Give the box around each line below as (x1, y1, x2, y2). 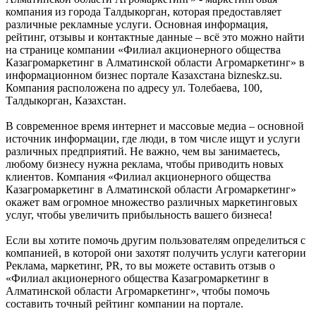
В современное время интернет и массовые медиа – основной (6, 119, 304, 132)
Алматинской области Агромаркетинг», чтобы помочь (6, 284, 269, 297)
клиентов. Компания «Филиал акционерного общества (6, 170, 271, 183)
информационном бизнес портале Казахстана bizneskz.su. (6, 68, 282, 81)
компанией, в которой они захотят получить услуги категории (6, 246, 306, 259)
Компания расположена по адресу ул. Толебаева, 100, (6, 81, 262, 94)
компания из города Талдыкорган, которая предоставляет (6, 5, 281, 18)
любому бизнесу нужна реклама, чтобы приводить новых (6, 157, 284, 170)
